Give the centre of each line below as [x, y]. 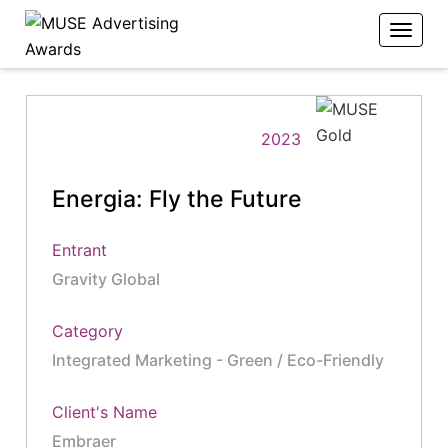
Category [88, 331]
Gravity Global [106, 279]
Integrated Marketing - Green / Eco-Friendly [218, 360]
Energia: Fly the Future [177, 199]
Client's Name [105, 412]
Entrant [80, 250]
